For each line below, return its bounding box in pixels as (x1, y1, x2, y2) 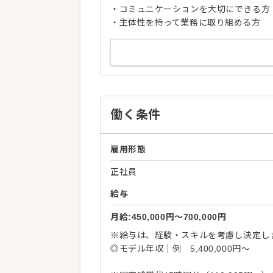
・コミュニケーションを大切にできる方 (110, 4, 271, 14)
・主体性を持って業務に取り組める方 (110, 18, 261, 27)
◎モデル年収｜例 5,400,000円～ (110, 244, 250, 253)
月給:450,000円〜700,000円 (110, 212, 227, 222)
